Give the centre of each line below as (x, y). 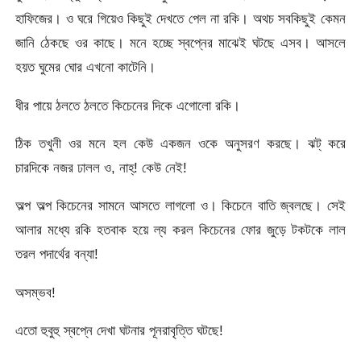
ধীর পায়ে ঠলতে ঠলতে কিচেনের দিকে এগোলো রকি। (128, 105)
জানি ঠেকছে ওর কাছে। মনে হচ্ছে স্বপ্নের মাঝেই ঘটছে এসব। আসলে (180, 43)
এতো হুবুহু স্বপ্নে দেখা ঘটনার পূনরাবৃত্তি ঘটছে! (120, 331)
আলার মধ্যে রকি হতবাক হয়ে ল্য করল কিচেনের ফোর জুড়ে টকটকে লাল (180, 230)
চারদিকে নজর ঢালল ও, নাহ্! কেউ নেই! (102, 168)
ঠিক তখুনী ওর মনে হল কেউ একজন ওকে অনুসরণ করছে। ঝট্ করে (180, 144)
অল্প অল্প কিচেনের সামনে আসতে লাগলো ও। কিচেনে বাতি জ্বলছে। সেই (180, 206)
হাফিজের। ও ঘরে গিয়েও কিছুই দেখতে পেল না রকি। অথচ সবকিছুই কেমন (180, 19)
